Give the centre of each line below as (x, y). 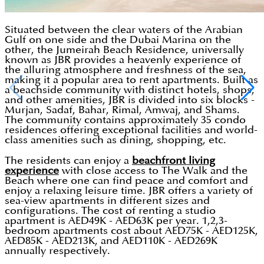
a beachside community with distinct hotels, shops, (130, 90)
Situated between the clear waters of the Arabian (124, 30)
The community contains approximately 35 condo (125, 120)
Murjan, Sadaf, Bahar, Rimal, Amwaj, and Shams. (122, 110)
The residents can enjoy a (68, 161)
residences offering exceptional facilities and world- (131, 130)
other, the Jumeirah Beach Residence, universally (124, 50)
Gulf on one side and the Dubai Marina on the (118, 40)
